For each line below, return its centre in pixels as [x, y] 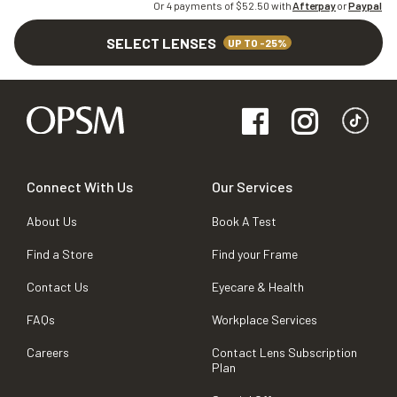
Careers [48, 353]
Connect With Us [80, 187]
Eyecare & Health [258, 287]
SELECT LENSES [161, 43]
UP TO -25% [257, 43]
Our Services [252, 187]
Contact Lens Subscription [284, 353]
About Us [52, 222]
